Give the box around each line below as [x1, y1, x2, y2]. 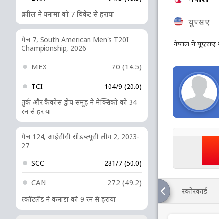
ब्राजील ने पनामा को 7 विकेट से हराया [22, 9, 114, 19]
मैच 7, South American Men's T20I [22, 35, 129, 44]
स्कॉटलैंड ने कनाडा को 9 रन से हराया [22, 195, 116, 204]
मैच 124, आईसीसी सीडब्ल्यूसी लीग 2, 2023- [22, 132, 139, 141]
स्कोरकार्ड [182, 186, 207, 196]
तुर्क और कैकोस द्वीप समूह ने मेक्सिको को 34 [22, 97, 137, 107]
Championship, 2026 [22, 44, 86, 53]
